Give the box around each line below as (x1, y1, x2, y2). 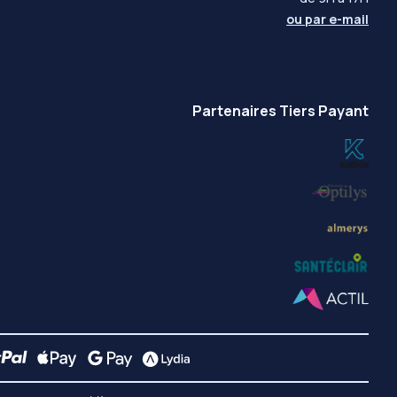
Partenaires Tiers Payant (192, 101, 369, 121)
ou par (286, 11, 329, 27)
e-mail (329, 11, 369, 27)
